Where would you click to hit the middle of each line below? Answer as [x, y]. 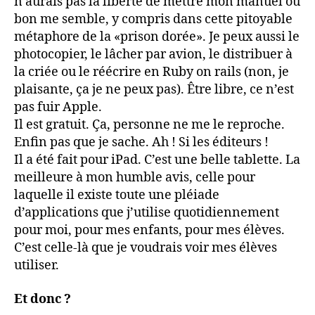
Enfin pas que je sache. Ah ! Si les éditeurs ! [141, 142]
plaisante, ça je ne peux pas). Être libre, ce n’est [154, 90]
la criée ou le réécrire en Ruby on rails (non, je [152, 72]
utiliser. [37, 265]
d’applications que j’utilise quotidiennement [147, 213]
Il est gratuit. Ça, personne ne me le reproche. [149, 125]
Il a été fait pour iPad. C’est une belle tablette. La [157, 160]
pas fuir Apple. [58, 107]
